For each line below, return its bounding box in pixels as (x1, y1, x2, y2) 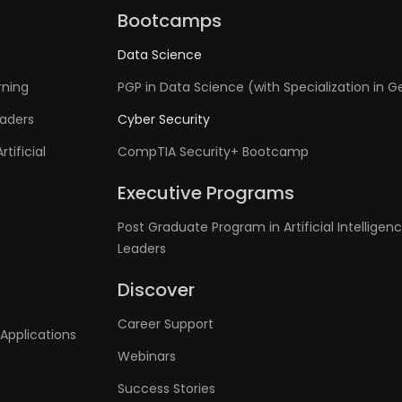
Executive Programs (118, 180, 295, 205)
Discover (118, 277, 196, 302)
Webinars (118, 347, 177, 365)
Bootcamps (118, 8, 223, 33)
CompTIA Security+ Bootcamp (118, 143, 310, 161)
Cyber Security (118, 110, 211, 128)
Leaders (118, 240, 167, 258)
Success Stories (118, 380, 216, 398)
